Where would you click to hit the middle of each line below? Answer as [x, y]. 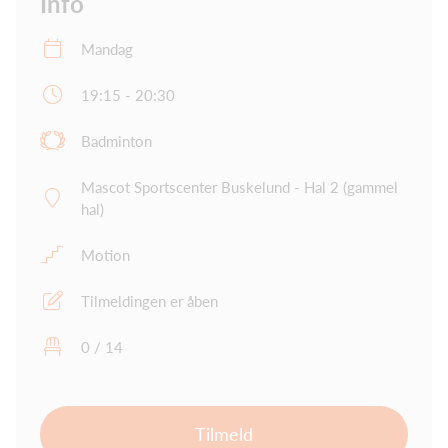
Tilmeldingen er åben [149, 300]
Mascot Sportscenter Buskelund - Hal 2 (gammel [239, 186]
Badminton [116, 140]
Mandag [107, 48]
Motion [105, 254]
